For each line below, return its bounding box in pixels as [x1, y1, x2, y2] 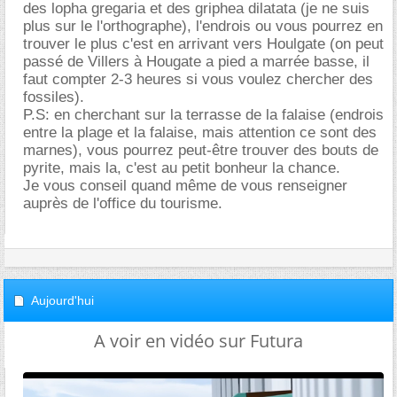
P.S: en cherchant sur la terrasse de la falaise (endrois [23, 106, 384, 123]
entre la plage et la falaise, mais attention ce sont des [23, 124, 377, 141]
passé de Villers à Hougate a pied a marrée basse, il [23, 53, 370, 70]
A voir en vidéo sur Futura [94, 329, 303, 353]
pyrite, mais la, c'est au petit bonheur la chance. [23, 160, 340, 176]
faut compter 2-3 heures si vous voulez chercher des [23, 71, 373, 88]
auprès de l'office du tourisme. [23, 195, 222, 212]
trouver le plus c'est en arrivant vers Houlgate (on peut [23, 35, 384, 52]
